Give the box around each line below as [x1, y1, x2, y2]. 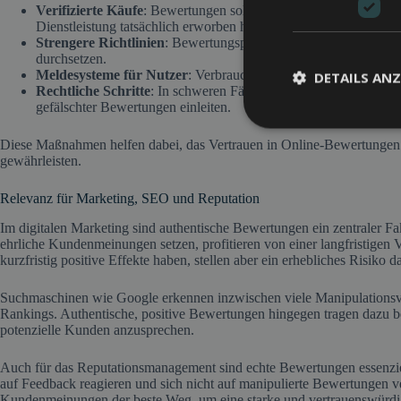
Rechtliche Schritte [36, 82, 150, 98]
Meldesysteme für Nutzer [36, 66, 188, 82]
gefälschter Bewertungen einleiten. [36, 98, 231, 115]
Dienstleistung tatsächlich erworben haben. [36, 18, 277, 34]
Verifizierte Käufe [36, 2, 143, 18]
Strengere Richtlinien [36, 34, 165, 50]
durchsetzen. [36, 50, 107, 66]
